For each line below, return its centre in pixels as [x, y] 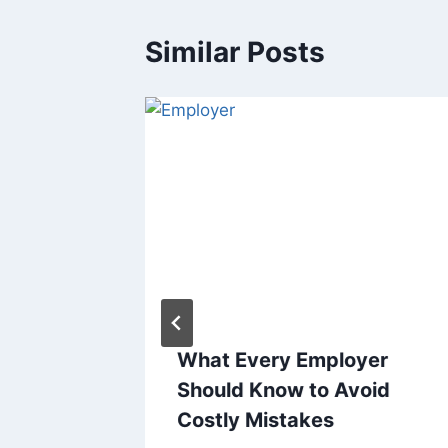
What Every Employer [282, 360]
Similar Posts [235, 51]
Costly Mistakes [255, 420]
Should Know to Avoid [283, 390]
